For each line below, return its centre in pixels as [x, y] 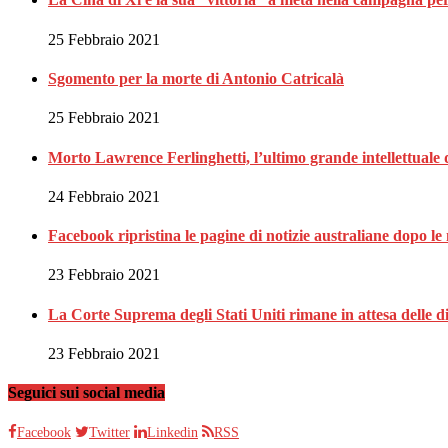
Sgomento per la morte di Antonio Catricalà [196, 78]
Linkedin [172, 433]
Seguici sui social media [86, 393]
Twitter [109, 433]
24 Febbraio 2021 [104, 196]
